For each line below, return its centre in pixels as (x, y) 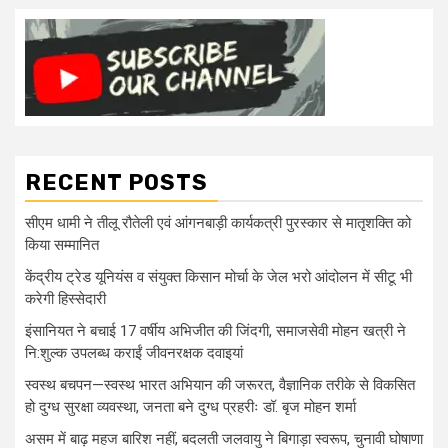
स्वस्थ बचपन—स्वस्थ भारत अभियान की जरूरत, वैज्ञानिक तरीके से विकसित (220, 385)
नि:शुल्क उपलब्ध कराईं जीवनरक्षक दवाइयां (134, 353)
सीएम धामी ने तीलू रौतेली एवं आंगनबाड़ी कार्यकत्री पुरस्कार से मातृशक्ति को (218, 223)
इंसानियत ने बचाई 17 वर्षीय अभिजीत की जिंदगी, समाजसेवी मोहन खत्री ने (215, 331)
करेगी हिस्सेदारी (65, 299)
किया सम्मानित (62, 245)
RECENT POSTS (116, 182)
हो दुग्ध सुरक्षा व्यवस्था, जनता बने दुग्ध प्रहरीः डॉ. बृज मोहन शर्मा (190, 407)
